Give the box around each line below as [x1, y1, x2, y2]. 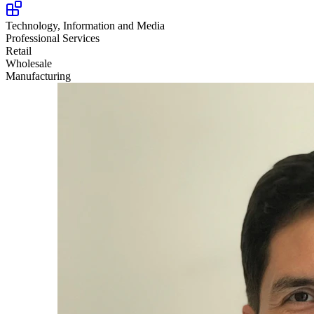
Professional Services [6, 32, 100, 44]
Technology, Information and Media [6, 20, 165, 32]
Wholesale [6, 57, 52, 69]
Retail [6, 45, 32, 57]
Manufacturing [6, 70, 71, 82]
